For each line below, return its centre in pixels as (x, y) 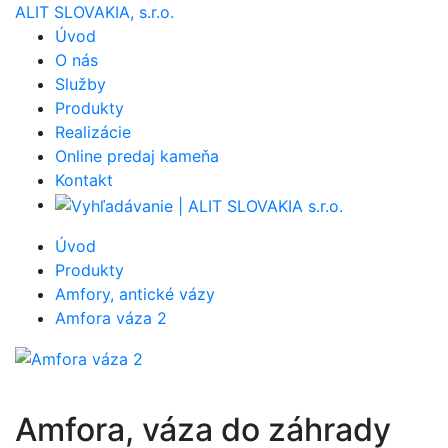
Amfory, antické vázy (135, 293)
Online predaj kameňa (137, 156)
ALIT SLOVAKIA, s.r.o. (94, 12)
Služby (80, 84)
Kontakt (84, 180)
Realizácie (93, 132)
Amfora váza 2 (111, 317)
